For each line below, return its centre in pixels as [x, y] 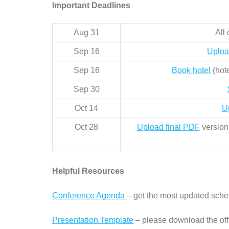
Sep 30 [86, 89]
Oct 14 [86, 108]
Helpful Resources [88, 171]
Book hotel [191, 70]
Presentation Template [93, 220]
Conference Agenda [89, 195]
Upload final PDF [168, 127]
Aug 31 [86, 32]
